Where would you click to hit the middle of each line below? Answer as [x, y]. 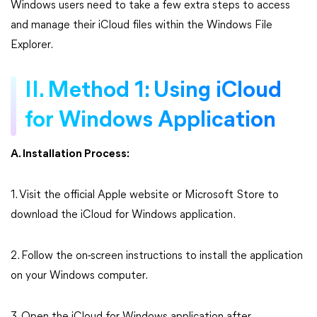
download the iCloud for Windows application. [123, 215]
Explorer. [32, 45]
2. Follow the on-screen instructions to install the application [157, 256]
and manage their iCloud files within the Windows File [142, 25]
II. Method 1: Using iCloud [153, 91]
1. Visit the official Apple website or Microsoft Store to [145, 195]
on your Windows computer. [79, 276]
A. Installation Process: [70, 154]
